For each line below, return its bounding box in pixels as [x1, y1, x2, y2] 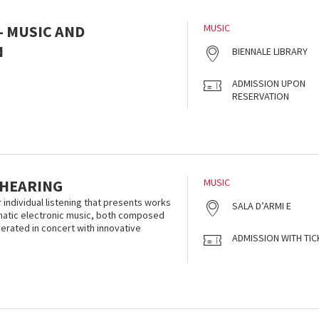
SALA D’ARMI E [232, 199, 291, 212]
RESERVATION [232, 90, 289, 103]
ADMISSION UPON [232, 77, 305, 90]
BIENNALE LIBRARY [232, 45, 308, 58]
